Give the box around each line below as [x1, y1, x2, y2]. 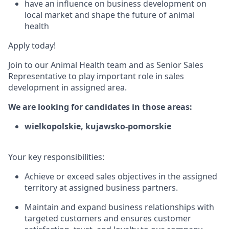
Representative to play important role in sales [8, 71, 184, 82]
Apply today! [8, 40, 56, 51]
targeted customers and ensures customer [25, 213, 191, 224]
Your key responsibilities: [8, 151, 104, 163]
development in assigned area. [8, 82, 127, 93]
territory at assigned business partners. [25, 182, 178, 193]
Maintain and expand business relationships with [25, 201, 214, 213]
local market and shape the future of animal [25, 9, 195, 20]
